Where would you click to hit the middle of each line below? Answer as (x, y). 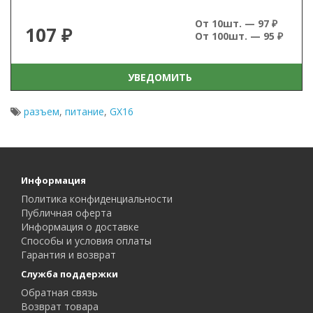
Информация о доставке (80, 227)
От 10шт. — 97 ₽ (236, 23)
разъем (42, 111)
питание (85, 111)
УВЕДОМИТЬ (157, 77)
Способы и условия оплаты (86, 241)
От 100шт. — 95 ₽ (239, 36)
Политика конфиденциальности (97, 199)
